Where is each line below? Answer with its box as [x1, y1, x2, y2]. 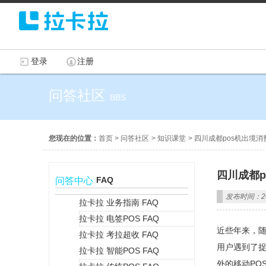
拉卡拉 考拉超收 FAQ [79, 230, 159, 239]
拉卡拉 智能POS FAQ [79, 246, 159, 255]
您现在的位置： [49, 134, 99, 142]
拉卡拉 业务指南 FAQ [79, 198, 159, 207]
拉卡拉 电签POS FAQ [79, 214, 159, 223]
